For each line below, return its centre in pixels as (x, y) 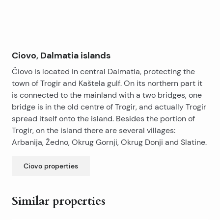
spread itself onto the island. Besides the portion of (103, 119)
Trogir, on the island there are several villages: (94, 130)
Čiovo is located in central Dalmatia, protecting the (103, 71)
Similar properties (59, 201)
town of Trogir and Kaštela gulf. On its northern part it (107, 83)
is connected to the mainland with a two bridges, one (107, 95)
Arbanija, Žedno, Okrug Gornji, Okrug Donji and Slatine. (109, 142)
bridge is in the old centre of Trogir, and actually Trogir (109, 107)
